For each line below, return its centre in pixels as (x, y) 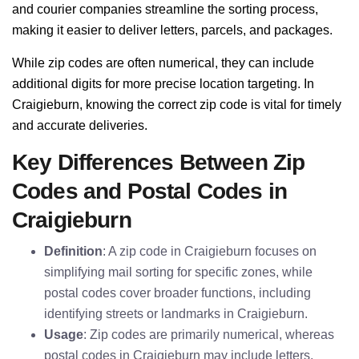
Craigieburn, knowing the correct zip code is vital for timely (177, 105)
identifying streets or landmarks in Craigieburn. (176, 314)
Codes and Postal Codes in (150, 191)
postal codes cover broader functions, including (177, 293)
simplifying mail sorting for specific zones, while (178, 272)
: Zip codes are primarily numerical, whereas (209, 335)
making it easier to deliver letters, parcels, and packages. (172, 30)
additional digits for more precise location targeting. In (163, 84)
